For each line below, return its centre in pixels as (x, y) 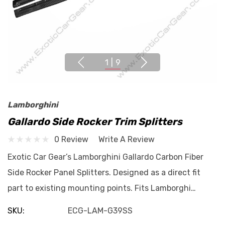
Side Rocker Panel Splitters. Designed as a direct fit (104, 173)
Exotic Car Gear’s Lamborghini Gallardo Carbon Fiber (105, 157)
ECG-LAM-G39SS (100, 211)
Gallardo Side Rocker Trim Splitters (95, 122)
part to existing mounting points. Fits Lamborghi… (102, 188)
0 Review (71, 139)
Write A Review (127, 139)
